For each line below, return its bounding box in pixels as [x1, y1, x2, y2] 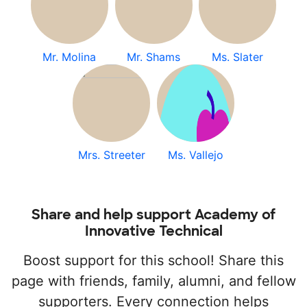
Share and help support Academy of [32, 206, 275, 223]
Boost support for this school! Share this [23, 252, 284, 269]
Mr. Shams [127, 50, 180, 64]
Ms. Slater [212, 50, 264, 64]
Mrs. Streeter [77, 148, 145, 162]
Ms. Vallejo [167, 148, 223, 162]
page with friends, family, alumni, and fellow [11, 273, 296, 289]
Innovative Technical [84, 222, 223, 240]
